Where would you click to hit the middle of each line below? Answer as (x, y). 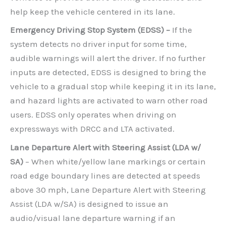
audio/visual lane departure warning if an (93, 218)
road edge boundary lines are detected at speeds (105, 175)
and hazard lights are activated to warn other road (109, 100)
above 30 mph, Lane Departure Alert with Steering (108, 189)
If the (182, 30)
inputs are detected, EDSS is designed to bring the (108, 72)
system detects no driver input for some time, (98, 44)
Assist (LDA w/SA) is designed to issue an (89, 204)
